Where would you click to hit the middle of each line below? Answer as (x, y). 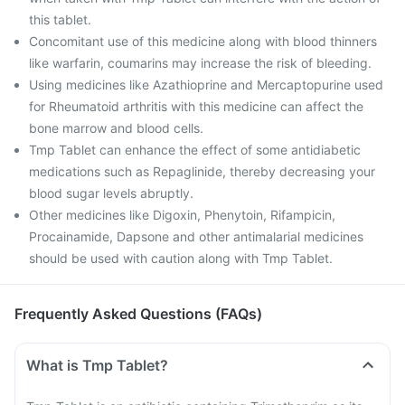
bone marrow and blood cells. (116, 128)
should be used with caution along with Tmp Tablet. (181, 258)
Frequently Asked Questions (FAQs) (138, 314)
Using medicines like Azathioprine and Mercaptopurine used (206, 85)
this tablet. (60, 19)
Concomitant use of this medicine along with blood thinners (203, 41)
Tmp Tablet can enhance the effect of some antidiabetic (195, 150)
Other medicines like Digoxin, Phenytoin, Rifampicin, (182, 215)
